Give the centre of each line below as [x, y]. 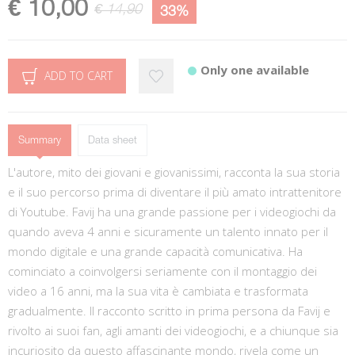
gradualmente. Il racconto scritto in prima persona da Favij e [169, 310]
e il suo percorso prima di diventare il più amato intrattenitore [175, 191]
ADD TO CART [78, 75]
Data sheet [113, 140]
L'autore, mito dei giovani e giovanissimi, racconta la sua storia [174, 172]
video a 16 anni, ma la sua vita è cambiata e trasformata [158, 290]
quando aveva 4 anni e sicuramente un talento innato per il [168, 231]
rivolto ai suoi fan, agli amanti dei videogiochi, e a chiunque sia [173, 330]
